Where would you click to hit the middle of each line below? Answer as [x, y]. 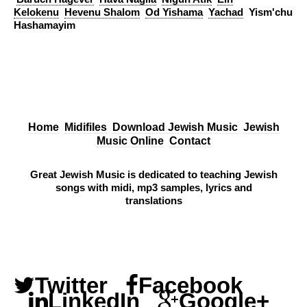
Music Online [130, 141]
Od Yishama [174, 13]
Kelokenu [36, 13]
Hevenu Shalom [102, 13]
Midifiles [85, 127]
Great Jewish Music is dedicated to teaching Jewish [153, 174]
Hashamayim [46, 26]
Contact [190, 141]
